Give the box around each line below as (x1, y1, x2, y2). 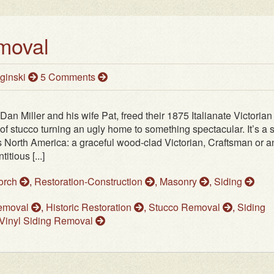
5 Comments (40, 70, 98, 84)
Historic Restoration (46, 200, 134, 215)
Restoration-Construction (34, 174, 145, 189)
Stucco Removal (149, 200, 223, 215)
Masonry (160, 174, 199, 189)
